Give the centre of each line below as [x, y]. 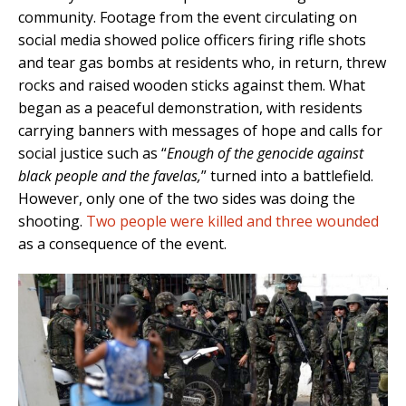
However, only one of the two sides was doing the [187, 199]
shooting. [52, 222]
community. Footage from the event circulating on [188, 18]
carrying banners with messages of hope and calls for [200, 131]
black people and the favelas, [110, 176]
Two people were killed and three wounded [232, 222]
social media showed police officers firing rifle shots [192, 40]
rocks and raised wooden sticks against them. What [192, 86]
